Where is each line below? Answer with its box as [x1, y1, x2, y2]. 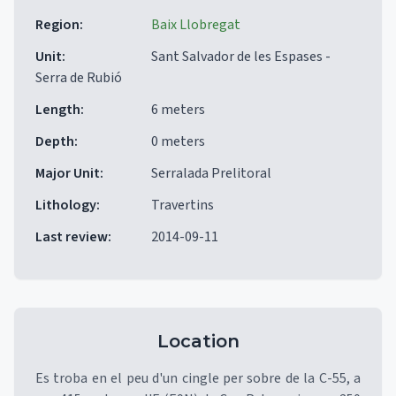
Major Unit [35, 164, 100, 183]
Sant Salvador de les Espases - [151, 47, 331, 66]
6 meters [151, 100, 205, 119]
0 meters [151, 132, 205, 151]
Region [35, 15, 80, 34]
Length [35, 100, 80, 119]
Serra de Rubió [35, 68, 122, 88]
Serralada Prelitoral [151, 164, 271, 183]
